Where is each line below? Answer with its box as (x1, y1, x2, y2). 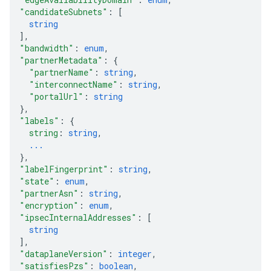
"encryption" (19, 200, 79, 211)
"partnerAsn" (19, 188, 79, 199)
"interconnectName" (29, 79, 118, 90)
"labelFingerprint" (19, 163, 108, 175)
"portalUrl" (29, 91, 83, 102)
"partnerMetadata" (19, 54, 103, 66)
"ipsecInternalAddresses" (19, 212, 137, 223)
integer (118, 248, 152, 260)
